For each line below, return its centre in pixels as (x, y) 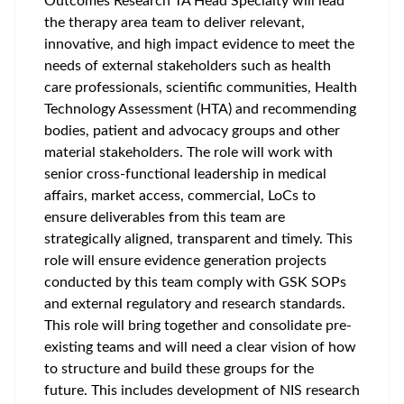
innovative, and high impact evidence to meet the (199, 44)
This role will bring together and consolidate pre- (198, 326)
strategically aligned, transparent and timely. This (198, 239)
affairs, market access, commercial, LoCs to (180, 196)
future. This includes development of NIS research (202, 390)
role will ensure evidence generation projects (185, 261)
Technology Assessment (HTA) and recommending (200, 109)
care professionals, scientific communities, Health (201, 87)
